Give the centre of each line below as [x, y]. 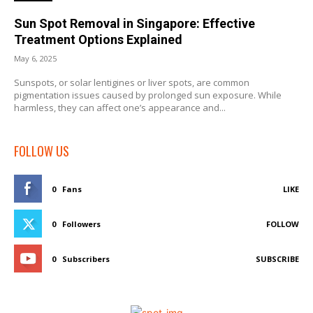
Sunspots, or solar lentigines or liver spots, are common [132, 83]
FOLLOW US [42, 151]
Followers [81, 224]
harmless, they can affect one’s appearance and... [120, 108]
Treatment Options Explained [98, 40]
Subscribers [86, 259]
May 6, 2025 [35, 59]
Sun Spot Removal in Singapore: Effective [134, 24]
